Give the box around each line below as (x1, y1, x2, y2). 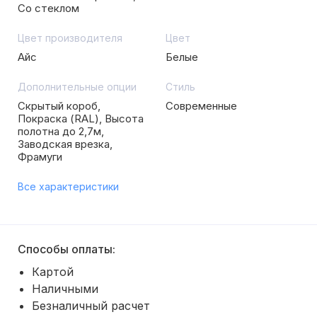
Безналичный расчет (32, 299, 150, 313)
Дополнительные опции (18, 81, 137, 93)
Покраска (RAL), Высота (18, 112, 144, 125)
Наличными (32, 282, 98, 296)
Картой (32, 265, 74, 279)
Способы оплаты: (18, 242, 115, 256)
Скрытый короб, (18, 99, 100, 113)
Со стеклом (18, 1, 79, 15)
